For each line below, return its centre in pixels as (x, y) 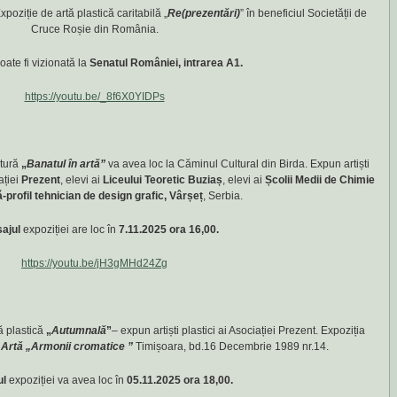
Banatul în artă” (66, 164)
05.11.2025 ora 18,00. (179, 380)
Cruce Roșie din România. (94, 29)
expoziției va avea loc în (67, 380)
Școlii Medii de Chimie (319, 180)
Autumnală (79, 331)
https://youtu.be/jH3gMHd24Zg (94, 263)
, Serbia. (223, 196)
